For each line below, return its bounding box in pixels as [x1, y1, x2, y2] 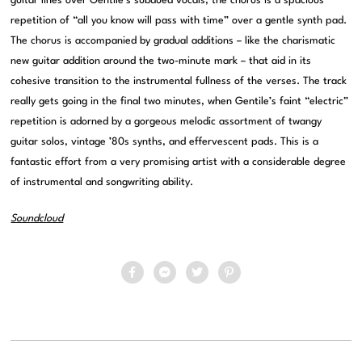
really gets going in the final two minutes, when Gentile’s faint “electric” [11, 96, 349, 107]
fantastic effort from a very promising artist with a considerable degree [11, 157, 347, 168]
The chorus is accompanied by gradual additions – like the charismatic [11, 36, 336, 47]
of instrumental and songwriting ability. [11, 177, 194, 188]
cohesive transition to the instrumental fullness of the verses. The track [11, 76, 347, 87]
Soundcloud [11, 213, 64, 225]
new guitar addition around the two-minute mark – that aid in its [11, 56, 312, 67]
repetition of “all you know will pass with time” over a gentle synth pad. [11, 15, 347, 27]
